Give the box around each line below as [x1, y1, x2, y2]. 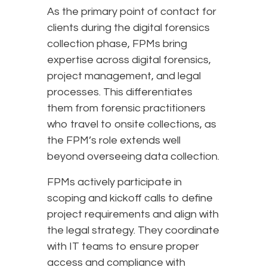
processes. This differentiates [47, 86, 193, 98]
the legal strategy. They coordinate [47, 225, 219, 237]
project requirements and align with [47, 209, 219, 221]
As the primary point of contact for [47, 6, 216, 18]
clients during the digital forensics [47, 22, 210, 34]
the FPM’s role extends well [47, 135, 181, 147]
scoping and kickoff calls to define [47, 193, 213, 204]
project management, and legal [47, 70, 201, 82]
